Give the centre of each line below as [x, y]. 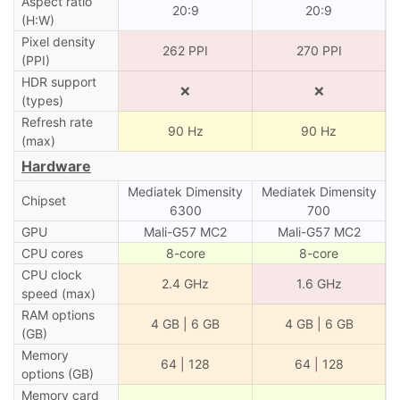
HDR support [58, 81]
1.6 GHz [319, 283]
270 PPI [319, 50]
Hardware [56, 166]
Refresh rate [57, 121]
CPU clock [51, 274]
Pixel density [58, 41]
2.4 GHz [185, 283]
